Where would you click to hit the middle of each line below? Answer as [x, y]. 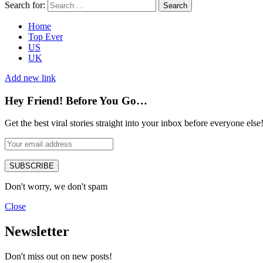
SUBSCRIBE [32, 166]
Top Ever [45, 36]
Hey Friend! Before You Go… [76, 100]
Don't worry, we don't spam [56, 187]
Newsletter [37, 232]
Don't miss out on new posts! [58, 257]
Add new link [30, 77]
